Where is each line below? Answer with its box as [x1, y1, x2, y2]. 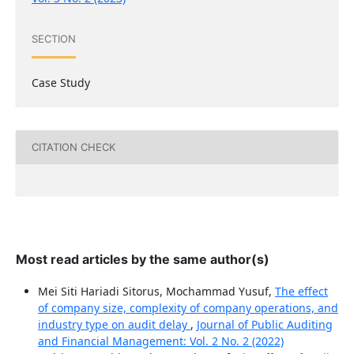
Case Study [31, 74, 90, 90]
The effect [274, 283, 328, 299]
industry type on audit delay [37, 316, 190, 332]
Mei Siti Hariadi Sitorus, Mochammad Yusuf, [37, 283, 275, 299]
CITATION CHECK [31, 141, 115, 154]
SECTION [31, 32, 76, 46]
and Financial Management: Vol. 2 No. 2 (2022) [37, 333, 284, 348]
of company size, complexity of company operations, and [37, 299, 338, 315]
